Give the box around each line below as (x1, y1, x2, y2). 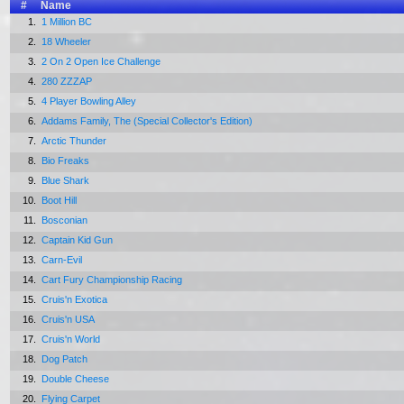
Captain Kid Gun (41, 234, 115, 245)
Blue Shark (41, 175, 92, 186)
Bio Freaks (41, 155, 92, 166)
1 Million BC (41, 16, 95, 27)
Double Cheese (41, 373, 112, 384)
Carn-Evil (41, 254, 85, 265)
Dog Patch (41, 353, 90, 364)
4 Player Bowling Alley (41, 96, 139, 106)
